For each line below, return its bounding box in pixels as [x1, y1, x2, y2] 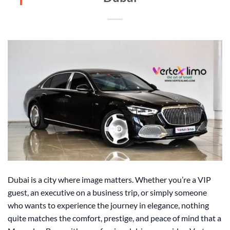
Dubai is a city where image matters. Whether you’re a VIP [8, 175, 211, 185]
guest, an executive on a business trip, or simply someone [8, 187, 207, 198]
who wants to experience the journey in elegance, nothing [8, 200, 209, 210]
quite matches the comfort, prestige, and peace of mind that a [8, 213, 221, 223]
